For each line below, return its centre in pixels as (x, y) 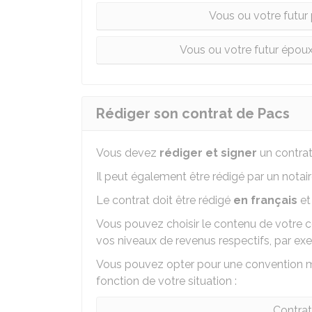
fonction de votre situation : (166, 281)
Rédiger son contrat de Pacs (193, 114)
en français (265, 200)
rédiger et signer (208, 153)
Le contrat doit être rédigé (165, 200)
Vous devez (128, 153)
